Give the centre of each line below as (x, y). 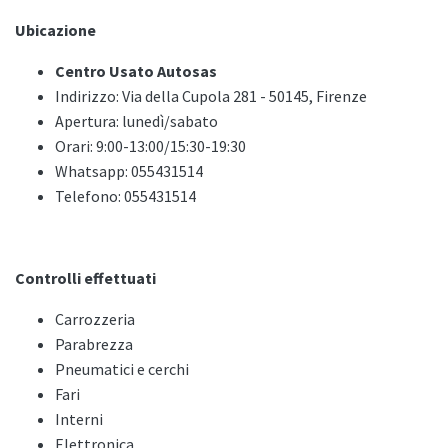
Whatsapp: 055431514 (129, 171)
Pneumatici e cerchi (122, 369)
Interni (79, 419)
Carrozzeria (95, 319)
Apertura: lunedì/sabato (136, 121)
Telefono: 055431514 (125, 196)
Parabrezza (94, 344)
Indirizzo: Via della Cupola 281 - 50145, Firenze (211, 96)
